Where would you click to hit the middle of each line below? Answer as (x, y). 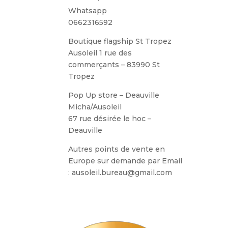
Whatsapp (88, 10)
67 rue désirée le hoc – (110, 118)
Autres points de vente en (117, 149)
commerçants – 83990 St (114, 64)
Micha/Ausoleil (95, 107)
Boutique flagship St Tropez (120, 41)
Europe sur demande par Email (125, 161)
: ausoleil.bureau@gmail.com (120, 172)
